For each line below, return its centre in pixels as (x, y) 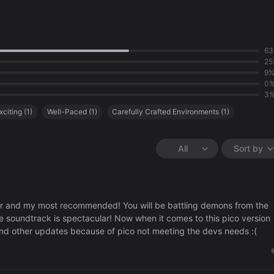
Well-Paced (67, 112)
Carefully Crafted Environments (165, 112)
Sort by (248, 149)
